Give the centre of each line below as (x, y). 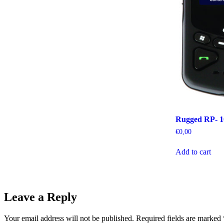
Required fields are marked (179, 218)
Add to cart (193, 152)
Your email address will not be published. (69, 218)
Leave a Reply (40, 197)
